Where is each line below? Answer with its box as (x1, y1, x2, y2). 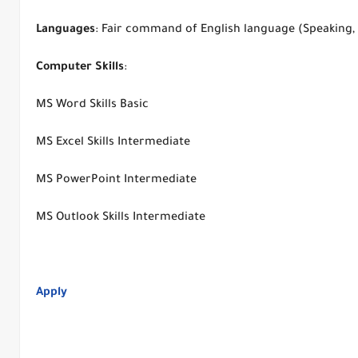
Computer (36, 62, 92, 74)
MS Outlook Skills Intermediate (36, 212, 205, 225)
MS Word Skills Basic (36, 99, 149, 112)
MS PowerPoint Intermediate (36, 174, 197, 187)
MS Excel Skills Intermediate (36, 137, 190, 149)
